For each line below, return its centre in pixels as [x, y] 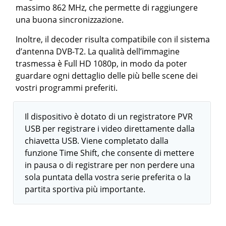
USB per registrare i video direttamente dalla [110, 129]
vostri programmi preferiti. [67, 88]
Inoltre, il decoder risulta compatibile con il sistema [113, 39]
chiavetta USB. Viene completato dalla [97, 141]
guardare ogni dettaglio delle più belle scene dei [107, 76]
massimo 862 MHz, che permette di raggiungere [107, 8]
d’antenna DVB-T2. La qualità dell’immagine [98, 51]
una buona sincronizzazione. [70, 20]
